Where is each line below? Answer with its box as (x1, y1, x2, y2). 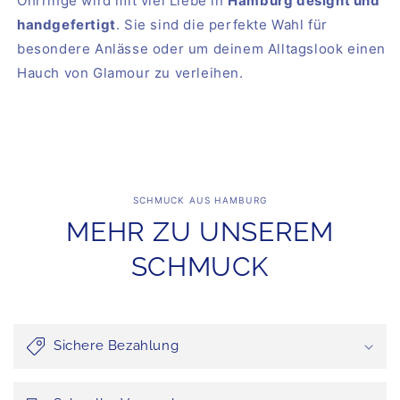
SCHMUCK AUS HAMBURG (132, 195, 268, 205)
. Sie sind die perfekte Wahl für (115, 16, 329, 33)
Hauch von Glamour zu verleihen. (17, 64, 244, 81)
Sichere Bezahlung (54, 337, 179, 354)
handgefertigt (17, 16, 116, 33)
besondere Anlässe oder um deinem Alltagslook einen (17, 40, 387, 57)
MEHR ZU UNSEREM (66, 216, 334, 247)
